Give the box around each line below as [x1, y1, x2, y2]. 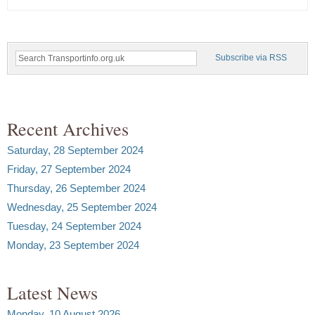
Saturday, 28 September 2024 [7, 143, 143, 156]
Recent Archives [7, 116, 129, 141]
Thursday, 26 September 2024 [7, 181, 146, 194]
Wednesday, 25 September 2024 [7, 200, 157, 213]
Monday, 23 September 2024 [7, 238, 139, 251]
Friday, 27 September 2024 [7, 162, 131, 175]
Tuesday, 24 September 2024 [7, 219, 141, 232]
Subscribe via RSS [215, 52, 287, 63]
